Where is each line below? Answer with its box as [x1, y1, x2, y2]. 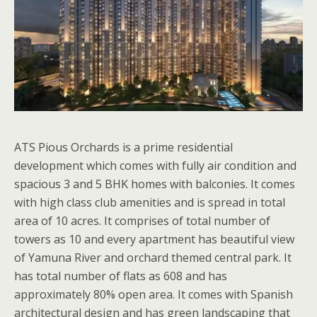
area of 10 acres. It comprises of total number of [14, 212, 270, 229]
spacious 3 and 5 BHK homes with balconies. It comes [14, 175, 295, 192]
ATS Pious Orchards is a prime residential [14, 139, 233, 155]
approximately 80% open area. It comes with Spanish [14, 286, 293, 302]
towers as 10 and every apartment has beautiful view [14, 231, 294, 247]
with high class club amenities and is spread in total [14, 194, 285, 210]
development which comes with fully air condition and [14, 157, 296, 173]
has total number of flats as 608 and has [14, 267, 227, 284]
